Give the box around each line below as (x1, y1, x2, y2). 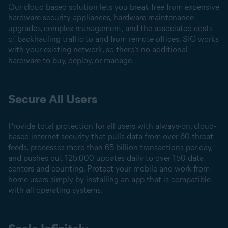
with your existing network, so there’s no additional (8, 45, 188, 54)
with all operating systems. (8, 185, 103, 195)
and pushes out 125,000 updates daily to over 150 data (8, 153, 204, 163)
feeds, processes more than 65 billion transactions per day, (8, 142, 212, 152)
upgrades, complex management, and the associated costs (8, 23, 213, 33)
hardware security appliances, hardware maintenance (8, 13, 194, 22)
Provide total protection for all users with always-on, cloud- (8, 121, 216, 131)
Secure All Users (8, 92, 97, 106)
